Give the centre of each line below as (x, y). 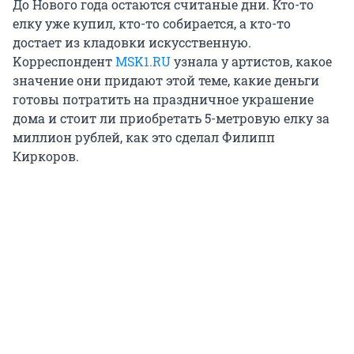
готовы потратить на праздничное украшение (163, 100)
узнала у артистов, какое (251, 62)
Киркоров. (46, 156)
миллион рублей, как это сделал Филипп (144, 137)
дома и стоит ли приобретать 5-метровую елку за (171, 119)
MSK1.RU (143, 62)
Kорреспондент (64, 62)
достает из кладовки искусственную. (132, 43)
